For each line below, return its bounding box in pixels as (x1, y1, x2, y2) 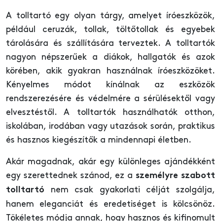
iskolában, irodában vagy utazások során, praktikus (6, 122, 215, 130)
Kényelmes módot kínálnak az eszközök (6, 81, 215, 89)
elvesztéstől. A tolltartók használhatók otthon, (6, 109, 215, 116)
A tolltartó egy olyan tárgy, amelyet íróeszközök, (6, 12, 215, 20)
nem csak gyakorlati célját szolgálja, (44, 186, 215, 194)
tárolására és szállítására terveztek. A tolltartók (6, 39, 215, 47)
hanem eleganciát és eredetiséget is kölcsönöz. (6, 200, 215, 208)
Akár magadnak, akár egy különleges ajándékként (6, 158, 215, 166)
